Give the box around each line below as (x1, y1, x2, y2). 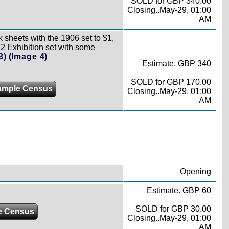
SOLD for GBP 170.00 (130, 77, 211, 86)
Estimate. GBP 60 (146, 186, 211, 195)
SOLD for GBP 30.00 (135, 204, 211, 213)
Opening (179, 167, 211, 176)
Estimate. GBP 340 (142, 59, 211, 68)
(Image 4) (8, 52, 48, 61)
